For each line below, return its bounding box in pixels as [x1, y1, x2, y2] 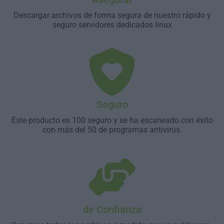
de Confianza [82, 203, 141, 215]
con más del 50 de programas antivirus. [42, 125, 182, 134]
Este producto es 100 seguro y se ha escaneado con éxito [11, 115, 213, 125]
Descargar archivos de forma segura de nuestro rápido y [13, 10, 211, 20]
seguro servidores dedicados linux [52, 20, 172, 29]
